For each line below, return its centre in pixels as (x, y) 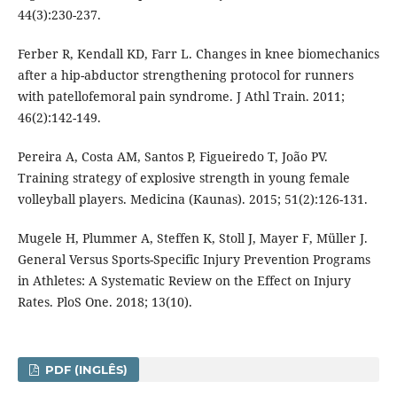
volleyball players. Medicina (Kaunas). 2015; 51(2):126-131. (192, 198)
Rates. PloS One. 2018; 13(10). (105, 301)
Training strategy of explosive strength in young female (183, 177)
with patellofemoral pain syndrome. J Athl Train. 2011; (181, 96)
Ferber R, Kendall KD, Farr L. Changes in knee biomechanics (198, 53)
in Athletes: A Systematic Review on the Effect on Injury (184, 280)
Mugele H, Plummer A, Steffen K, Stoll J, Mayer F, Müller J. (192, 237)
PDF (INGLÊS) (85, 369)
